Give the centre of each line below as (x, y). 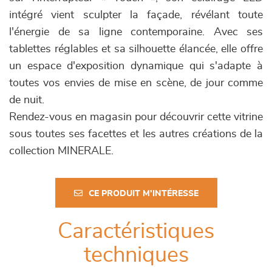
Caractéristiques (136, 232)
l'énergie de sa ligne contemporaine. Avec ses (136, 32)
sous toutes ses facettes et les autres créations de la (136, 134)
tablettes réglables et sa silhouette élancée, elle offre (136, 49)
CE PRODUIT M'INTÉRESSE (143, 194)
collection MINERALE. (61, 151)
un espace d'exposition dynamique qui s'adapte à (136, 66)
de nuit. (27, 100)
